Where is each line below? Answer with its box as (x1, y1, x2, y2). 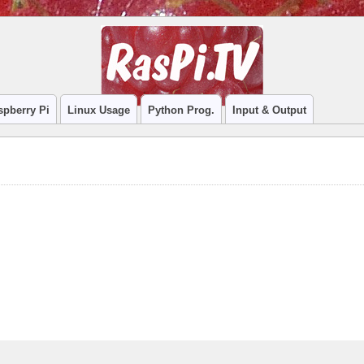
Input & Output (232, 104, 306, 116)
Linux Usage (67, 104, 130, 116)
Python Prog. (147, 104, 214, 116)
